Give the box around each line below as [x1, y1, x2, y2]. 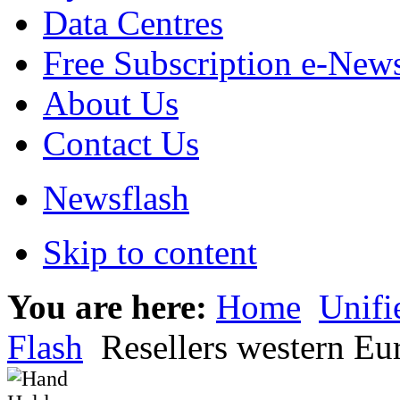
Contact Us [43, 123, 199, 162]
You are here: [7, 287, 216, 326]
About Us [43, 83, 179, 122]
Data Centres [43, 3, 223, 42]
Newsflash [43, 178, 189, 217]
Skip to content [43, 232, 257, 271]
